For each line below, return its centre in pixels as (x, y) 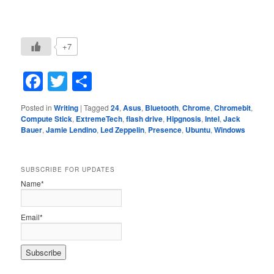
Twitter (96, 82)
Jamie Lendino (72, 130)
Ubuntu (198, 130)
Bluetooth (162, 108)
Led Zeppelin (123, 130)
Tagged (97, 108)
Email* (32, 217)
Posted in (37, 108)
